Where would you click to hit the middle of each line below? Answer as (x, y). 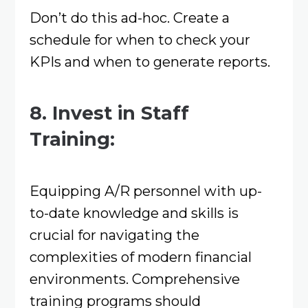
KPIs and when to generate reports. (151, 61)
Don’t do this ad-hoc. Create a (129, 17)
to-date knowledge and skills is (134, 213)
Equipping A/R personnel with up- (145, 191)
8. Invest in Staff (109, 113)
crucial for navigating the (114, 235)
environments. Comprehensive (134, 279)
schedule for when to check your (140, 39)
